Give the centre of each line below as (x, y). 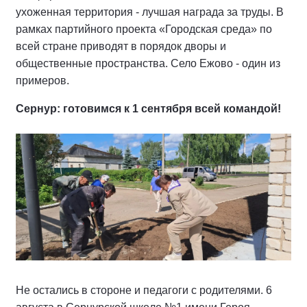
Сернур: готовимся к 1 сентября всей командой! (148, 108)
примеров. (42, 80)
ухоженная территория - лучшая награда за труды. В (150, 12)
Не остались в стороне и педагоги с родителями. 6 (144, 291)
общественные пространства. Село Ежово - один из (148, 63)
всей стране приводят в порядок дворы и (121, 46)
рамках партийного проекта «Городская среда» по (144, 29)
